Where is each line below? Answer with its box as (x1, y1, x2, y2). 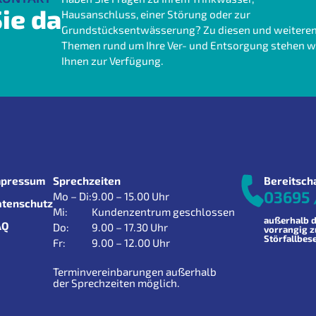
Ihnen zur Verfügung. (61, 54, 164, 68)
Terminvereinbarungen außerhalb (53, 265, 217, 278)
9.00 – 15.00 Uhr (92, 189, 169, 202)
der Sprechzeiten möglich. (53, 276, 180, 289)
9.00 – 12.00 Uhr (92, 236, 170, 249)
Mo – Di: (53, 189, 92, 202)
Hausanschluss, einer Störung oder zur (61, 8, 250, 21)
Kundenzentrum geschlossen (92, 205, 235, 218)
